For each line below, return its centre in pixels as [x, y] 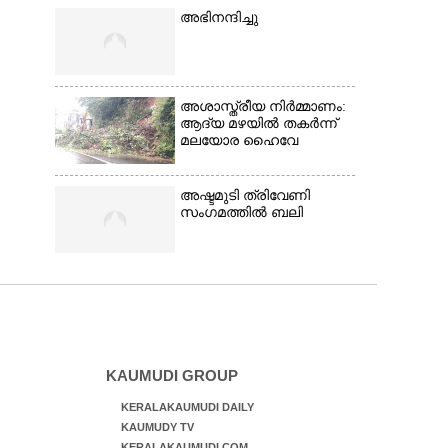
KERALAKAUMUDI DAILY [187, 407]
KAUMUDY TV [157, 427]
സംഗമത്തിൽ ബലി [241, 212]
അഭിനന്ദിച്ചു [218, 17]
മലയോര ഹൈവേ [238, 140]
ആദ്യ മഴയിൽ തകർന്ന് [258, 123]
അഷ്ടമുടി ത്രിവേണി [244, 195]
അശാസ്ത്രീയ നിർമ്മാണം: [262, 106]
